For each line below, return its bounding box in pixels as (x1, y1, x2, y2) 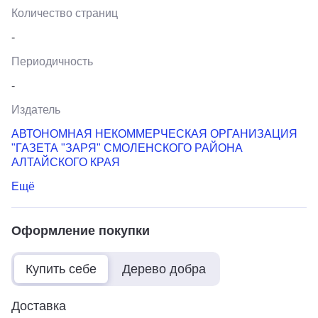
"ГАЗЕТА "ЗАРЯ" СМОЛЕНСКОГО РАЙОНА (11, 141, 243, 154)
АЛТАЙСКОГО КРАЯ (11, 155, 120, 168)
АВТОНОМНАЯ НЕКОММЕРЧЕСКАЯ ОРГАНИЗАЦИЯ (11, 127, 297, 140)
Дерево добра (122, 261, 206, 276)
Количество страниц (11, 6, 118, 19)
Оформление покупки (11, 223, 150, 238)
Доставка (11, 298, 66, 313)
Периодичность (11, 55, 93, 67)
